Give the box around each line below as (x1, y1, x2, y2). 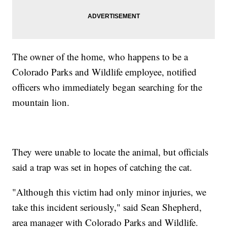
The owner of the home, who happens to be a (12, 50, 188, 63)
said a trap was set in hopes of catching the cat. (12, 161, 196, 174)
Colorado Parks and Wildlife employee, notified (12, 65, 197, 79)
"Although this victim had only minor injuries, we (12, 185, 207, 199)
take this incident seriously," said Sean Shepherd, (12, 201, 202, 214)
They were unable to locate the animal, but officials (12, 145, 209, 159)
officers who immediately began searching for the (12, 81, 203, 94)
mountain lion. (12, 96, 70, 109)
